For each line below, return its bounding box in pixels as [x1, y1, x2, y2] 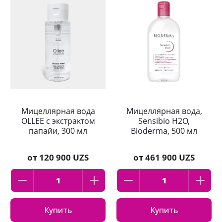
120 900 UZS [39, 152, 89, 164]
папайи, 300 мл [29, 125, 87, 137]
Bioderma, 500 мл [131, 125, 197, 137]
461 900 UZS [145, 152, 195, 164]
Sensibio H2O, [138, 115, 190, 127]
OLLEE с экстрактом [21, 115, 95, 127]
